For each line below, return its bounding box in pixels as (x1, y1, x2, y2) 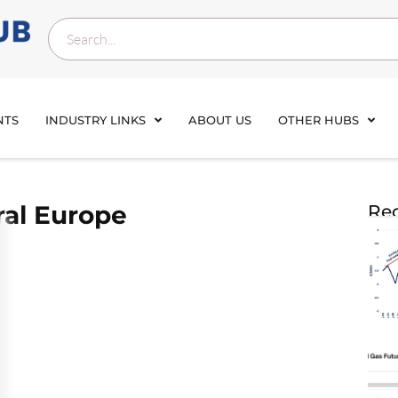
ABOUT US (188, 113, 251, 127)
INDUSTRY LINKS (45, 113, 146, 127)
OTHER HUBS (278, 113, 359, 127)
